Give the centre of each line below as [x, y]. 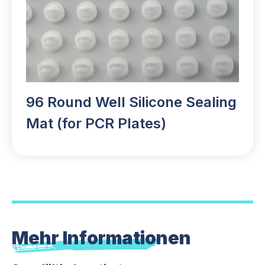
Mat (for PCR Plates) [96, 123]
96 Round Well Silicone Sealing [131, 102]
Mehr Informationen [101, 237]
